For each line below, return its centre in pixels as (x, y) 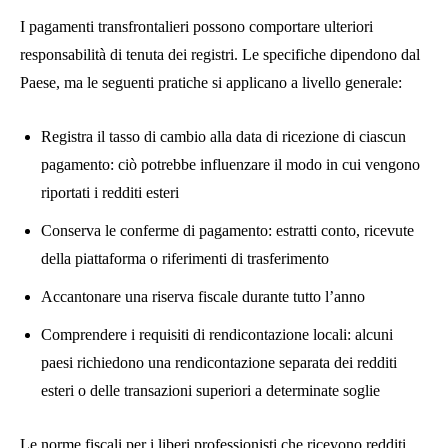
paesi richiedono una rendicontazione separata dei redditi (219, 362)
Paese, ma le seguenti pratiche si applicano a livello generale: (211, 82)
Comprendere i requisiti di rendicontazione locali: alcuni (217, 334)
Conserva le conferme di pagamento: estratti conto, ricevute (227, 230)
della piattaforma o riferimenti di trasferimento (185, 258)
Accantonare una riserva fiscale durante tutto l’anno (203, 296)
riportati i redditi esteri (110, 192)
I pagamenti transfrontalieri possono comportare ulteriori (196, 26)
